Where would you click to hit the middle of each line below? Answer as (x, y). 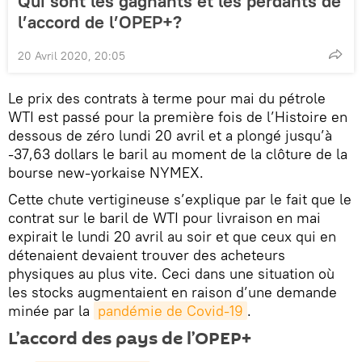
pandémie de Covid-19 (170, 310)
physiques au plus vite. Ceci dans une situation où (171, 273)
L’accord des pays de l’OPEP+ (130, 338)
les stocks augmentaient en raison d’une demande (173, 292)
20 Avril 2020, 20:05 (72, 55)
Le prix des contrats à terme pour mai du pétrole (167, 98)
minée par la (51, 310)
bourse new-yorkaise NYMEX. (106, 172)
